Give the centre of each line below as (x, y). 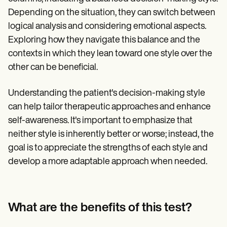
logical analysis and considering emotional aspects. (107, 26)
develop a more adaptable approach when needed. (108, 162)
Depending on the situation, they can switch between (112, 13)
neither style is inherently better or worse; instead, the (111, 134)
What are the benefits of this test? (100, 208)
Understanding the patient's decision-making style (107, 93)
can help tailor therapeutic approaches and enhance (109, 107)
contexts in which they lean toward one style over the (110, 54)
